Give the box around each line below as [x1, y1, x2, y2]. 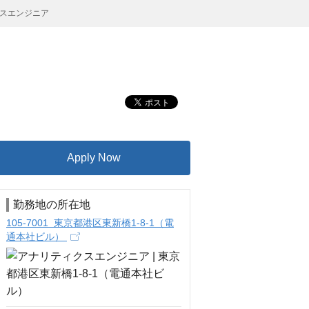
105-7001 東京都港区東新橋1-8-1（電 [6, 217, 174, 228]
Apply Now [67, 152, 121, 163]
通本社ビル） [6, 231, 67, 242]
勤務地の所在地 [13, 199, 90, 210]
